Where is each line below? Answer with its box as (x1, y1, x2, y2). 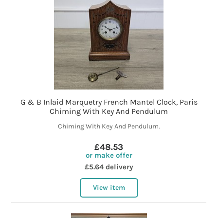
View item (92, 183, 125, 192)
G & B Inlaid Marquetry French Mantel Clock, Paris (20, 97, 198, 107)
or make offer (85, 151, 132, 160)
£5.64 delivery (84, 163, 133, 172)
